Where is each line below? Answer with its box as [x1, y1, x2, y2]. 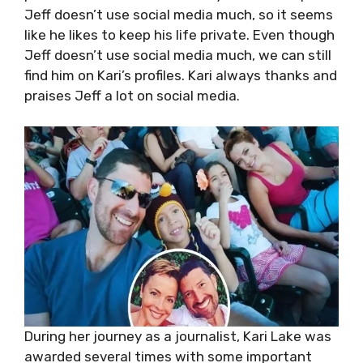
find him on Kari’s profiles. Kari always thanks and [24, 66, 337, 83]
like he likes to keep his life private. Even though [24, 26, 335, 43]
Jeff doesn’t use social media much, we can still [24, 46, 331, 63]
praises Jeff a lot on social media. [24, 87, 240, 104]
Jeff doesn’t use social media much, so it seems [24, 6, 333, 23]
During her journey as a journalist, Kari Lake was [24, 328, 331, 344]
